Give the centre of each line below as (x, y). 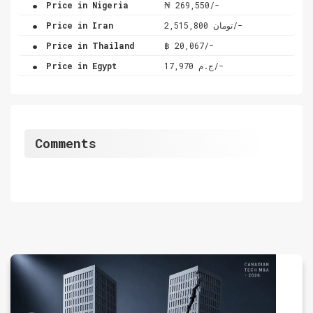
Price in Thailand (88, 45)
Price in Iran (77, 25)
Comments (66, 143)
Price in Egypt (79, 65)
